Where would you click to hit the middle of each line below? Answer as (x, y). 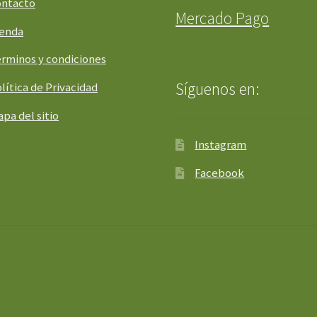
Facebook (220, 173)
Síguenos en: (218, 88)
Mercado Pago (223, 18)
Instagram (221, 145)
